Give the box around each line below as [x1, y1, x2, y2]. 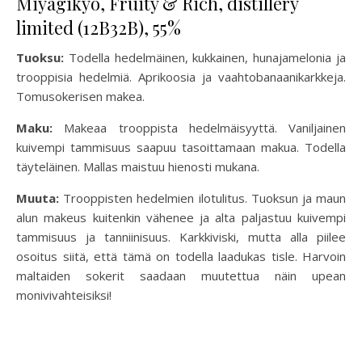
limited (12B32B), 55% [16, 15, 181, 40]
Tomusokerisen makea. [16, 88, 145, 105]
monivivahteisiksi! [16, 287, 112, 304]
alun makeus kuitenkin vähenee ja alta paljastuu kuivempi [16, 209, 346, 226]
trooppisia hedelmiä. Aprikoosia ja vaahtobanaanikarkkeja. [16, 69, 346, 86]
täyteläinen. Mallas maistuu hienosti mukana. [16, 158, 259, 175]
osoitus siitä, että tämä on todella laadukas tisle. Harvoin [16, 248, 346, 265]
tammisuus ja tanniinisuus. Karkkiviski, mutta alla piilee [16, 229, 346, 246]
